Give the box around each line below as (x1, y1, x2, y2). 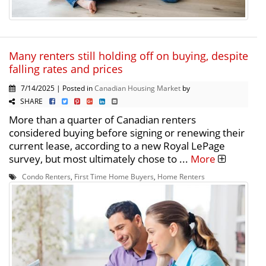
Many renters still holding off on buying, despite (9, 48, 248, 63)
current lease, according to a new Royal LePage (9, 138, 225, 153)
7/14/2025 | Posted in (15, 83, 94, 93)
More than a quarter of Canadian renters (9, 112, 196, 126)
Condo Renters (22, 171, 71, 181)
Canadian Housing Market (94, 83, 180, 93)
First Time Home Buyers (74, 171, 154, 181)
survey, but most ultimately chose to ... (9, 151, 191, 166)
